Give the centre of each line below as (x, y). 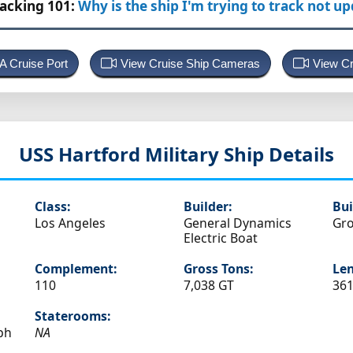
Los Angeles (70, 223)
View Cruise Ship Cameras (190, 64)
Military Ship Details (240, 154)
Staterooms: (72, 316)
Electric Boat (220, 238)
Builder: (207, 207)
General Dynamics (237, 223)
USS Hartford (82, 154)
